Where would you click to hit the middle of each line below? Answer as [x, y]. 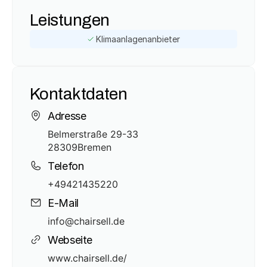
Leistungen [70, 20]
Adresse [67, 116]
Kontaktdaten [79, 94]
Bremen [94, 147]
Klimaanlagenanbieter [138, 39]
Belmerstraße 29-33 [93, 134]
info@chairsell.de [86, 221]
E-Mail [63, 203]
